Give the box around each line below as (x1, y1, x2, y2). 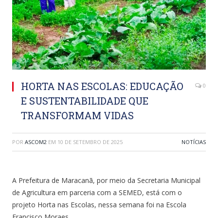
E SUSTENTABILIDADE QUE (21, 94, 148, 107)
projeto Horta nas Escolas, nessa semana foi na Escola (12, 200, 186, 209)
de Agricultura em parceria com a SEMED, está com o (12, 187, 182, 197)
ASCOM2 (25, 138, 47, 145)
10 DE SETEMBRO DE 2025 (57, 138, 123, 145)
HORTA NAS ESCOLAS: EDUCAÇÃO (21, 79, 183, 92)
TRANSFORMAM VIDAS (21, 109, 134, 122)
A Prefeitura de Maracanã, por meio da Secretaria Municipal (12, 175, 200, 185)
